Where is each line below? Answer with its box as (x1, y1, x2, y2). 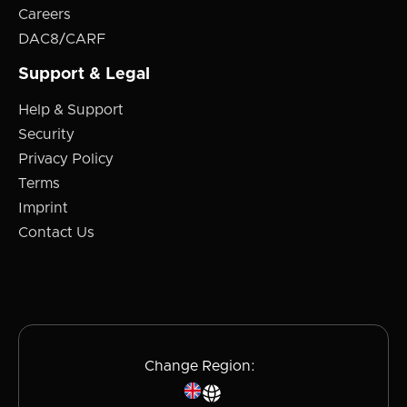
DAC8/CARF (18, 32, 105, 47)
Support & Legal (18, 66, 150, 84)
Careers (18, 7, 71, 23)
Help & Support (18, 103, 124, 118)
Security (18, 127, 74, 143)
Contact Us (18, 225, 94, 241)
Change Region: (144, 359, 255, 374)
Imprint (18, 201, 68, 216)
